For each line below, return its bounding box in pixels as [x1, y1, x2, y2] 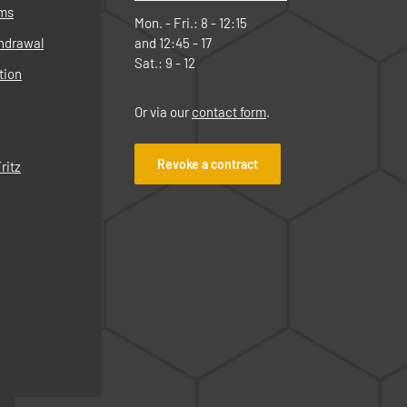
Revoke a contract [157, 155, 258, 172]
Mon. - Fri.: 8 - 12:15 [134, 14, 247, 31]
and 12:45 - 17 [134, 34, 212, 51]
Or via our [134, 103, 192, 120]
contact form [192, 103, 266, 120]
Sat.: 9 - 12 [134, 54, 195, 71]
